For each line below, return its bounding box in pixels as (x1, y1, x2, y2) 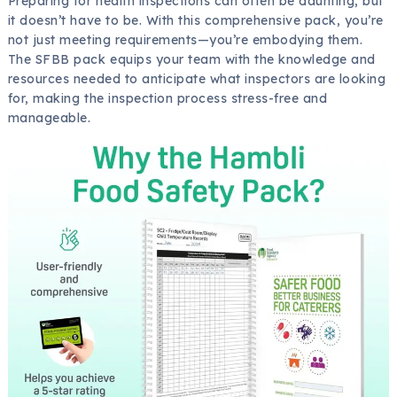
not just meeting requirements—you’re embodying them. (7, 32, 363, 49)
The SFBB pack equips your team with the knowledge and (7, 51, 376, 68)
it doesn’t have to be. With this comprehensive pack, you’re (7, 12, 384, 29)
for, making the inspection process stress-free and (7, 90, 328, 107)
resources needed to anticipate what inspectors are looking (7, 71, 386, 88)
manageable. (7, 110, 91, 127)
